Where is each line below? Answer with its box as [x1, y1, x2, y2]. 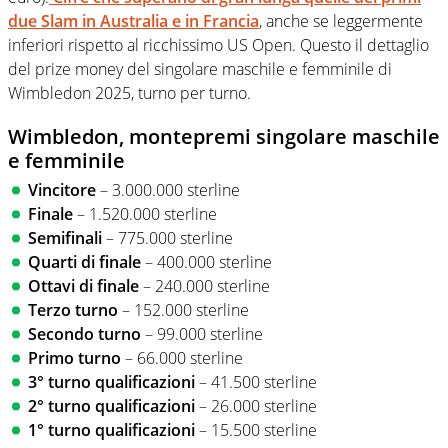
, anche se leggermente [259, 10, 423, 33]
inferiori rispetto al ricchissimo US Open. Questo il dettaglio [8, 34, 429, 57]
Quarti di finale [28, 251, 141, 274]
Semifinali [28, 227, 102, 250]
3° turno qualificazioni [28, 371, 195, 394]
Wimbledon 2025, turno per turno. [8, 82, 251, 105]
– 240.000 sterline [139, 275, 270, 298]
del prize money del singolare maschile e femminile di [8, 58, 392, 81]
